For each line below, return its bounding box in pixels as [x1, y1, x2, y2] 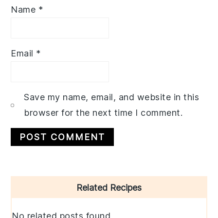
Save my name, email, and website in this [24, 92, 200, 103]
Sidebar [10, 193, 57, 211]
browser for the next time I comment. [24, 108, 183, 118]
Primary [10, 175, 61, 194]
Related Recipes [76, 182, 142, 193]
